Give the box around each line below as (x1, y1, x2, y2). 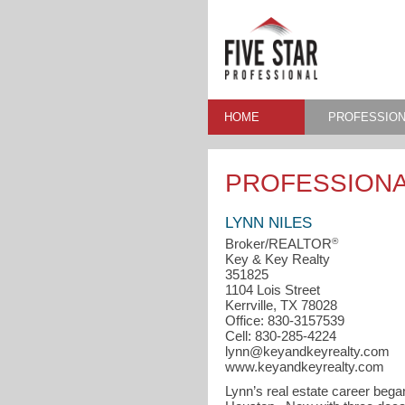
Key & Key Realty (224, 250, 330, 267)
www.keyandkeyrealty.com (224, 358, 384, 374)
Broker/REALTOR (224, 235, 332, 251)
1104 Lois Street (224, 281, 320, 297)
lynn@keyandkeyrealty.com (224, 343, 390, 359)
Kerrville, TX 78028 (224, 297, 337, 313)
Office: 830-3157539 (224, 312, 344, 328)
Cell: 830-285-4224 (224, 327, 336, 344)
